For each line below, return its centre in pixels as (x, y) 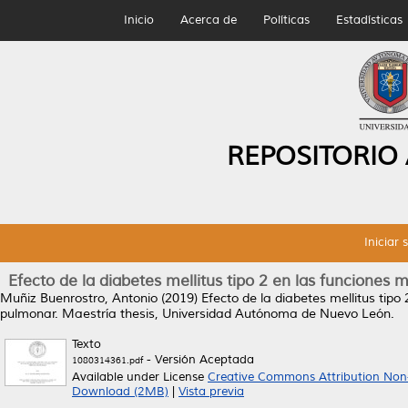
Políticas (286, 20)
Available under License (140, 377)
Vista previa (211, 392)
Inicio (138, 20)
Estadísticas (369, 20)
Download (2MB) (120, 392)
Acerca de (208, 20)
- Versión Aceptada (199, 360)
